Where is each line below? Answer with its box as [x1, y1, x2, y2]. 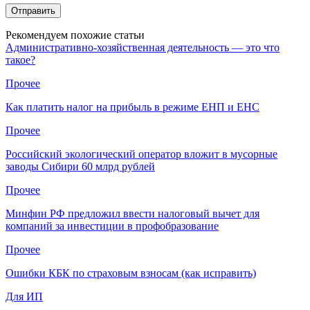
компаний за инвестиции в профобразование [6, 219, 219, 232]
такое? [6, 53, 35, 66]
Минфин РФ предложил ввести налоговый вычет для [6, 207, 259, 219]
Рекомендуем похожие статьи [6, 28, 145, 41]
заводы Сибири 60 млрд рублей [6, 160, 155, 172]
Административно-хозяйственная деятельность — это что [6, 41, 280, 53]
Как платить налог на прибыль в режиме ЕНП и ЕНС [6, 100, 259, 113]
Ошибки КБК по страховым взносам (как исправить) [6, 266, 256, 279]
